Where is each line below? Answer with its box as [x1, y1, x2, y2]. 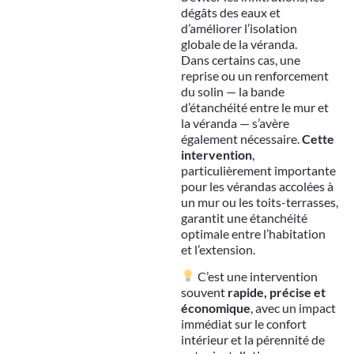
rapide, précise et [227, 284, 326, 299]
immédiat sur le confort [180, 315, 307, 331]
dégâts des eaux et [180, 4, 281, 20]
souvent [180, 284, 228, 299]
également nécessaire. [180, 130, 302, 146]
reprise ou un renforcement [180, 67, 329, 83]
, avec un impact [250, 299, 336, 315]
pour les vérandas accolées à [180, 178, 333, 194]
